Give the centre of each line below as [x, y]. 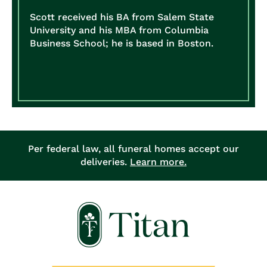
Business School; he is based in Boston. [122, 43]
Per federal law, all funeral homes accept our [133, 148]
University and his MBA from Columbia [119, 30]
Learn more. [158, 162]
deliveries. [105, 162]
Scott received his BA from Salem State [122, 17]
